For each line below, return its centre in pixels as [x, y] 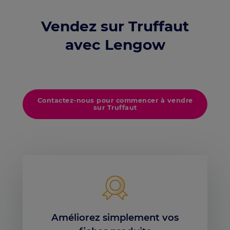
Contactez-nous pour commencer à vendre [115, 100]
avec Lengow [115, 45]
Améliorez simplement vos [115, 218]
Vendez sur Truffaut [115, 26]
